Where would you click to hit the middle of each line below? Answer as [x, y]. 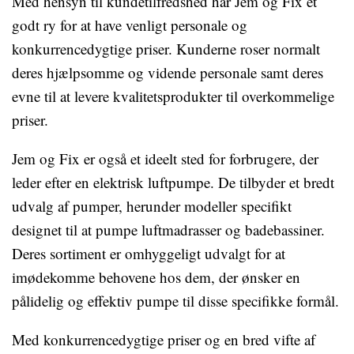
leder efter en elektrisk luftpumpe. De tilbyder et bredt [173, 182]
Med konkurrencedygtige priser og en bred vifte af [164, 339]
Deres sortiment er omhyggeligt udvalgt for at [149, 253]
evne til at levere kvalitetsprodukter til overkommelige [173, 96]
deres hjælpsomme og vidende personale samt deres [168, 72]
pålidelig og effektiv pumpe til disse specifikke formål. [175, 301]
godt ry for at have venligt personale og [130, 25]
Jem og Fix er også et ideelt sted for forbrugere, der [165, 158]
